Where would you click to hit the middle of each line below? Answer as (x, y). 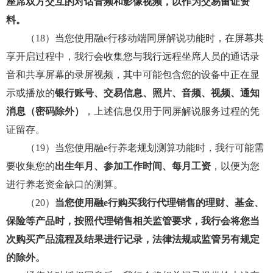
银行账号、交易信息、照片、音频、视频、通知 (157, 93)
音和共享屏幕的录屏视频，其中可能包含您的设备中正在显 (133, 75)
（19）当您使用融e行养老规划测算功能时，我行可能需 (135, 148)
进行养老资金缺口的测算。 (65, 184)
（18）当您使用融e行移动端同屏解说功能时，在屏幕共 (135, 38)
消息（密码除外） (45, 111)
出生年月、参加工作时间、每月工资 (133, 166)
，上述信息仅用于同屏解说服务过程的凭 (172, 111)
